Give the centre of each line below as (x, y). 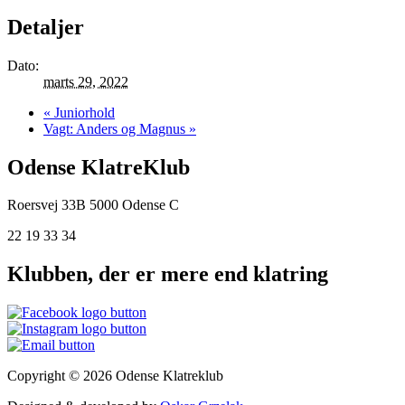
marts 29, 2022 (86, 81)
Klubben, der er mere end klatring (168, 274)
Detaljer (46, 27)
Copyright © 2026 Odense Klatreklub (115, 376)
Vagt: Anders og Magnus (116, 128)
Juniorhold (83, 112)
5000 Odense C (134, 205)
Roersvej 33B (47, 205)
